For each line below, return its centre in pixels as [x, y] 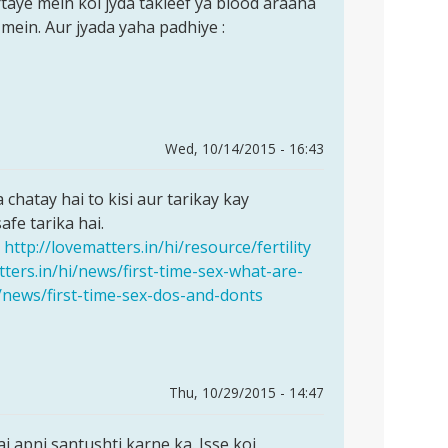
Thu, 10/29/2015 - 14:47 [246, 393]
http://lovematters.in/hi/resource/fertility [157, 247]
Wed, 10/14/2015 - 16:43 [244, 148]
